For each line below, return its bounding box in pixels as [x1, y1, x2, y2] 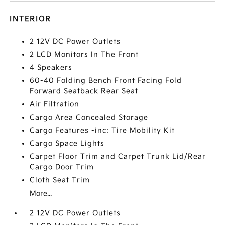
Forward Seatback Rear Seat [30, 86, 139, 95]
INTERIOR [10, 14, 52, 23]
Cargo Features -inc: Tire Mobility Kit [30, 126, 175, 135]
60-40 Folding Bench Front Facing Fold [30, 76, 182, 85]
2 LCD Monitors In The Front [30, 50, 139, 59]
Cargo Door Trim [30, 162, 94, 171]
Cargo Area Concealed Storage [30, 113, 149, 122]
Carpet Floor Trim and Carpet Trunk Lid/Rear [30, 152, 206, 161]
